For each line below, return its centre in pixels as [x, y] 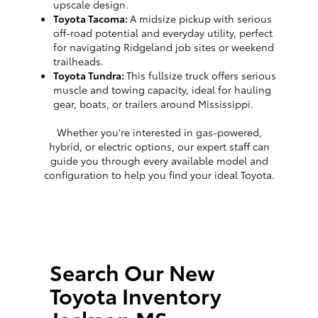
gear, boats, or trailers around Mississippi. [153, 104]
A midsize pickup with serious [201, 19]
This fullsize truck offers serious [201, 76]
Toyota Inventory [136, 295]
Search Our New [132, 272]
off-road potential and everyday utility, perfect [163, 33]
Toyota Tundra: [90, 76]
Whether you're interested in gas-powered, [159, 132]
